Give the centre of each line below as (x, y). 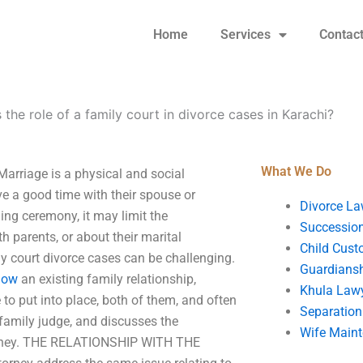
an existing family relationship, (107, 279)
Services (246, 34)
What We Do (296, 171)
